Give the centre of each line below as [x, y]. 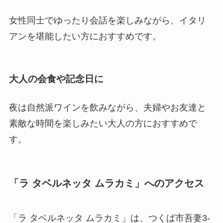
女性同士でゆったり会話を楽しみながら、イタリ [107, 21]
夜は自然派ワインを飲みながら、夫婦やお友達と [107, 108]
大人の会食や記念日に [56, 79]
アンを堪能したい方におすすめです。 [85, 37]
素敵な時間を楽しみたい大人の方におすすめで [103, 124]
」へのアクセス [169, 183]
